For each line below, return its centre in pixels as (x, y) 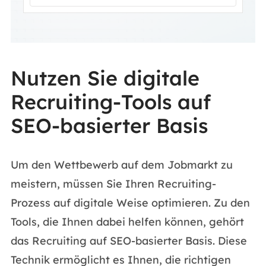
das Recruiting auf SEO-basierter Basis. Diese (129, 241)
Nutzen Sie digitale (105, 78)
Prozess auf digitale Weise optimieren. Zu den (130, 203)
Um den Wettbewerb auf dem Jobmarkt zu (121, 165)
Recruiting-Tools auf (110, 102)
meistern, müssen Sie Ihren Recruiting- (113, 184)
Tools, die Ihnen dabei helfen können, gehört (127, 222)
